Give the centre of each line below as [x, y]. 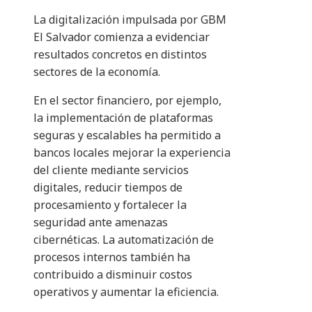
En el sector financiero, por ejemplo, [127, 101]
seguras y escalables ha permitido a [127, 135]
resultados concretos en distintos [120, 55]
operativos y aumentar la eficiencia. [126, 292]
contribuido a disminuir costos [113, 275]
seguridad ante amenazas [101, 223]
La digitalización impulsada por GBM [130, 20]
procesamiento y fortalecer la [110, 205]
